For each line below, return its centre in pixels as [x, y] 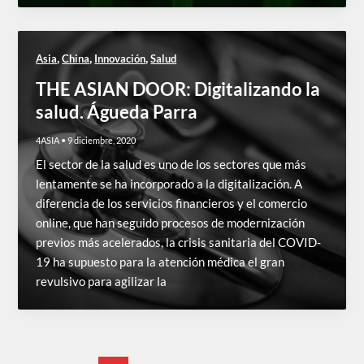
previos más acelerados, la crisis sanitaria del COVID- [179, 242]
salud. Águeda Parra [117, 111]
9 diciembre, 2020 [102, 140]
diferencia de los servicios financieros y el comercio [172, 203]
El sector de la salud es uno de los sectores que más [171, 164]
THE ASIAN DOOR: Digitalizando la [178, 89]
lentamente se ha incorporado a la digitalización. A [169, 184]
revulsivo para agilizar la [102, 281]
